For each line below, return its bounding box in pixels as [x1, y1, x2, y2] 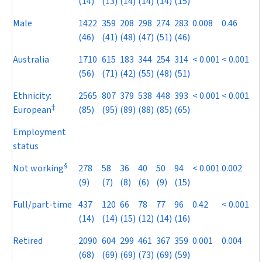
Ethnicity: [13, 89, 51, 102]
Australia [13, 53, 49, 66]
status [13, 140, 39, 153]
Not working [13, 162, 64, 175]
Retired [13, 235, 43, 247]
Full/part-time [13, 198, 72, 211]
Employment [13, 126, 66, 139]
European [13, 104, 51, 116]
